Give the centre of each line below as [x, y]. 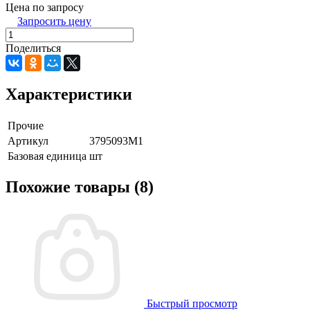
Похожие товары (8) [80, 187]
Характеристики [69, 94]
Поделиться [33, 48]
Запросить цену [54, 21]
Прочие [26, 125]
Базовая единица [47, 156]
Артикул [28, 140]
